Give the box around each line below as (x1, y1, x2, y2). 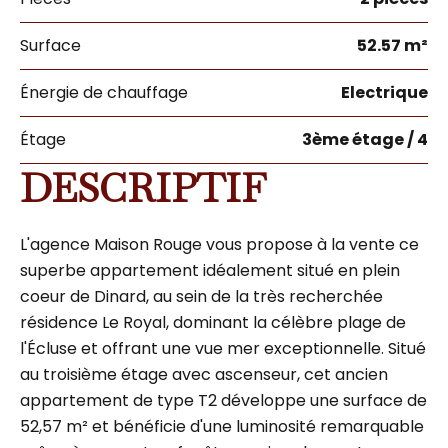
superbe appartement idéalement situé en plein (20, 259, 400, 282)
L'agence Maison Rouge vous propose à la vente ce (20, 233, 419, 256)
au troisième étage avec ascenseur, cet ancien (20, 363, 388, 386)
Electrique (341, 81, 428, 104)
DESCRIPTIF (20, 162, 266, 214)
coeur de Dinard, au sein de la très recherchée (20, 285, 383, 308)
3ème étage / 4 (302, 128, 428, 151)
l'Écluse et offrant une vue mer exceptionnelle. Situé (20, 337, 426, 360)
